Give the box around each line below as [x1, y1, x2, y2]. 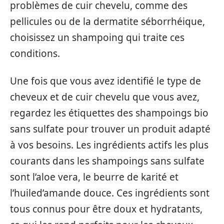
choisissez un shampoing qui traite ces [10, 31, 184, 44]
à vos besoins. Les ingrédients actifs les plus [10, 138, 208, 151]
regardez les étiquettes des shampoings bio [10, 106, 208, 119]
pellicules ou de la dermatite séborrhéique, [10, 15, 205, 28]
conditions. [10, 47, 60, 60]
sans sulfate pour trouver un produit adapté [10, 122, 210, 135]
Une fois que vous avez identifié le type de [10, 74, 201, 87]
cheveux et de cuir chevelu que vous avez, [10, 90, 199, 103]
